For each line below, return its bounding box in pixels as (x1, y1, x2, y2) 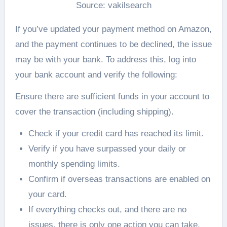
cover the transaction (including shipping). (15, 107, 174, 117)
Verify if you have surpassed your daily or (28, 144, 186, 154)
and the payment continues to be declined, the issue (15, 40, 212, 50)
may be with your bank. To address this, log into (15, 55, 196, 65)
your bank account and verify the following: (15, 70, 177, 80)
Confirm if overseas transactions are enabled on (28, 174, 210, 184)
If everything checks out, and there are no (28, 205, 186, 215)
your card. (28, 190, 67, 200)
